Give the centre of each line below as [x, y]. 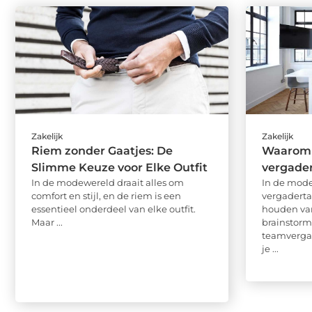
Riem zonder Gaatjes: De [102, 150]
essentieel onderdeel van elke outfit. [114, 209]
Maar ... [47, 222]
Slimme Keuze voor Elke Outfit [119, 167]
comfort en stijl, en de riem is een [106, 195]
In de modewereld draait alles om [108, 182]
